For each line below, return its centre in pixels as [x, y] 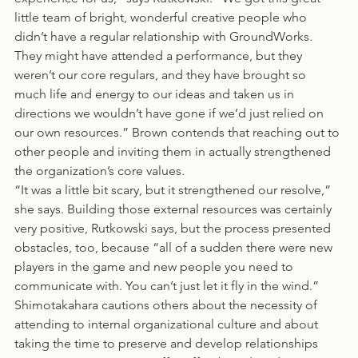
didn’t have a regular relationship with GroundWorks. [165, 36]
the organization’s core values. [99, 171]
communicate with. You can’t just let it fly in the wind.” [168, 286]
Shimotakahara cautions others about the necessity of [167, 305]
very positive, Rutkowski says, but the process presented [174, 228]
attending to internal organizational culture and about [168, 324]
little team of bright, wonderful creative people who [162, 17]
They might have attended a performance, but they [160, 56]
